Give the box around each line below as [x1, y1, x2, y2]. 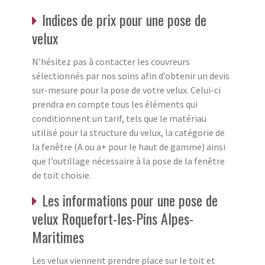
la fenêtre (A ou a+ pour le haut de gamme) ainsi [32, 141, 225, 153]
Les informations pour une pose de [42, 189, 218, 211]
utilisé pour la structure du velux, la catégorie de [32, 127, 225, 139]
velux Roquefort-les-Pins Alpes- [32, 208, 193, 230]
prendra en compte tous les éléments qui [32, 98, 198, 111]
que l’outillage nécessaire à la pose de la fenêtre [32, 155, 225, 167]
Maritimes [32, 226, 88, 248]
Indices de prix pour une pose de [42, 9, 206, 31]
